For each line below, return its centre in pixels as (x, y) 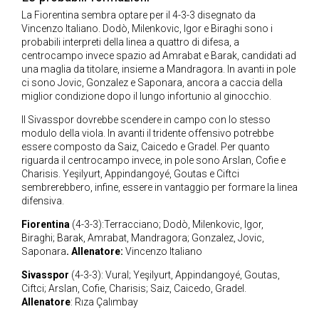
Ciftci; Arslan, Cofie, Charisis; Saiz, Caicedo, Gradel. (134, 289)
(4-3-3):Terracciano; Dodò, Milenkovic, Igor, (168, 225)
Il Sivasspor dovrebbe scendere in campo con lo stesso (146, 120)
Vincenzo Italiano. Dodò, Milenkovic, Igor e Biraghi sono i (147, 29)
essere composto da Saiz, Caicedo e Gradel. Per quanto (146, 147)
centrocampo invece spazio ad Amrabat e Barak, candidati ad (159, 56)
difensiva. (43, 201)
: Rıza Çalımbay (104, 302)
